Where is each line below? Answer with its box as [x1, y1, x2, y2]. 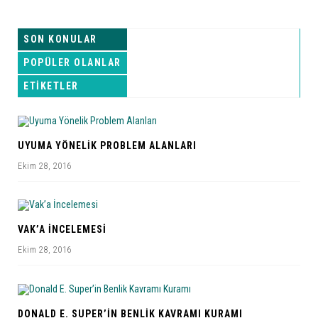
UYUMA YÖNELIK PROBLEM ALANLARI [18, 140, 197, 152]
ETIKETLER [23, 79, 79, 92]
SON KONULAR [23, 33, 97, 45]
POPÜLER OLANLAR [23, 56, 121, 68]
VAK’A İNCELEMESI [18, 224, 106, 236]
